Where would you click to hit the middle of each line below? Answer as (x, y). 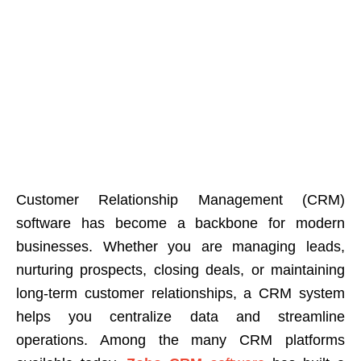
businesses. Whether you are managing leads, (180, 246)
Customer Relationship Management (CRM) (180, 199)
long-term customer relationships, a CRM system (180, 293)
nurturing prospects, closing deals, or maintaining (180, 270)
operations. (52, 340)
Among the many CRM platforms (216, 340)
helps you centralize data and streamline (180, 316)
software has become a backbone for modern (180, 223)
